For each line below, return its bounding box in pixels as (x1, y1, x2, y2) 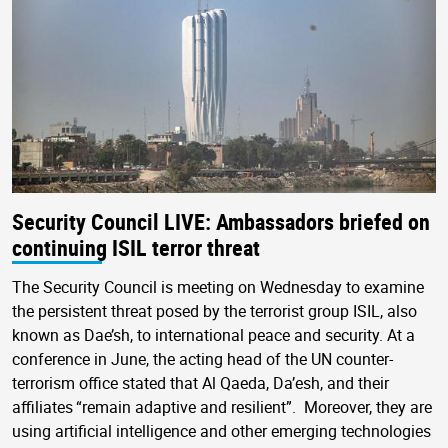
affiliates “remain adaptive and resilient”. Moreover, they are (12, 395, 432, 418)
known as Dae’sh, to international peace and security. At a (12, 323, 415, 346)
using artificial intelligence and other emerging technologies (12, 419, 431, 442)
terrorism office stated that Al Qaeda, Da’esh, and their (12, 371, 389, 394)
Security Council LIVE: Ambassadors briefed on (12, 206, 430, 236)
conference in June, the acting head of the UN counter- (12, 347, 393, 370)
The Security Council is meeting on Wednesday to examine (12, 275, 424, 298)
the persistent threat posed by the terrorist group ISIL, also (12, 299, 417, 322)
